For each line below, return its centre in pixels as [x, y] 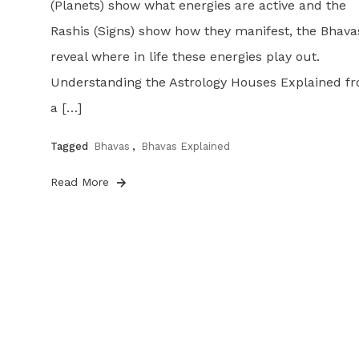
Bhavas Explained [185, 147]
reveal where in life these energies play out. [185, 57]
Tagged [71, 147]
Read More [81, 182]
